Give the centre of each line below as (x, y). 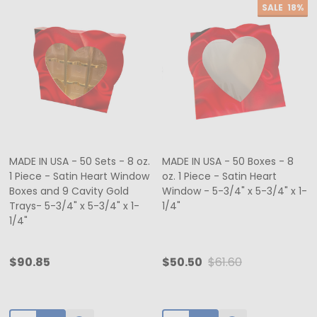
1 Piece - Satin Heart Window (79, 176)
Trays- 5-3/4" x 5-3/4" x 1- (74, 206)
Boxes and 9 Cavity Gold (69, 191)
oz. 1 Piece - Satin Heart (219, 176)
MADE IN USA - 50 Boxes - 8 (228, 161)
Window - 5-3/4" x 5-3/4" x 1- (235, 191)
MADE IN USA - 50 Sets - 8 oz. (80, 161)
